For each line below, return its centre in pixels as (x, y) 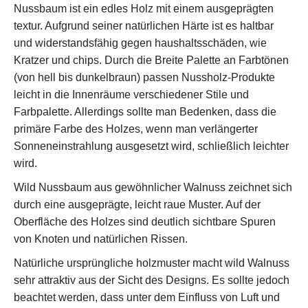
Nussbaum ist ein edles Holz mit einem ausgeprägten (144, 9)
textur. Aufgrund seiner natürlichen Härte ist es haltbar (144, 26)
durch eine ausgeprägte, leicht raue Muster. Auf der (137, 205)
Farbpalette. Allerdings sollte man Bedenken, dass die (145, 112)
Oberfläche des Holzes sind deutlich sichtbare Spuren (145, 222)
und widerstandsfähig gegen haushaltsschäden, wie (140, 43)
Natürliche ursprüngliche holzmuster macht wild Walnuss (152, 263)
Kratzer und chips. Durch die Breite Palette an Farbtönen (151, 60)
